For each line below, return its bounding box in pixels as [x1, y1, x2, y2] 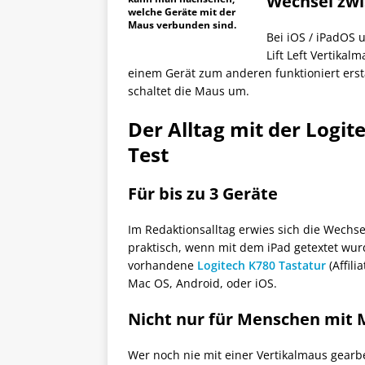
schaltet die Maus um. [128, 83, 249, 99]
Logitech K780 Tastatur [197, 257, 326, 274]
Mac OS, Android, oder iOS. [128, 275, 277, 292]
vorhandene [128, 257, 197, 274]
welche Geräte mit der [128, 5, 235, 20]
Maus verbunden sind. [128, 18, 236, 33]
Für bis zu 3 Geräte [128, 182, 278, 205]
